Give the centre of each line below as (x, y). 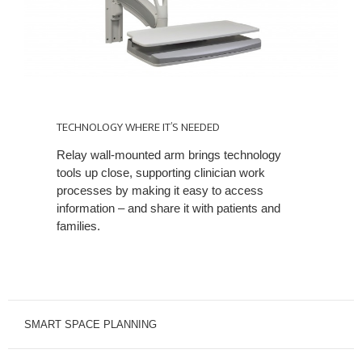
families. (78, 225)
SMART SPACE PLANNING (90, 324)
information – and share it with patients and (168, 208)
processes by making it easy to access (160, 190)
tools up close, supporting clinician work (161, 172)
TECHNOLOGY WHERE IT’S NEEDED (138, 127)
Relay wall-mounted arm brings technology (169, 154)
